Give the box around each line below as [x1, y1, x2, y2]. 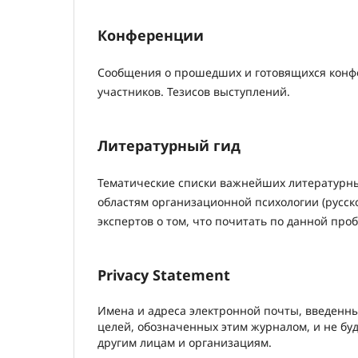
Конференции [97, 26, 204, 46]
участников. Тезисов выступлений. [97, 84, 290, 100]
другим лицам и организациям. [97, 335, 272, 351]
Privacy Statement [97, 265, 230, 285]
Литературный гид [97, 136, 241, 156]
